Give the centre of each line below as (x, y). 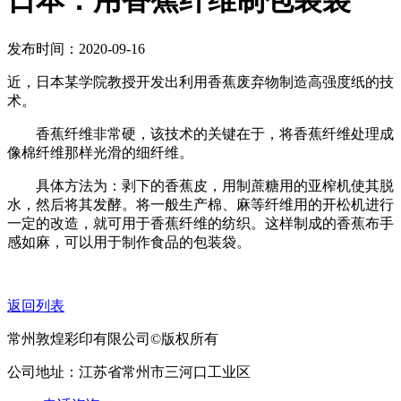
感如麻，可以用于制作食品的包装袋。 (129, 242)
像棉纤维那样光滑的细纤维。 (100, 152)
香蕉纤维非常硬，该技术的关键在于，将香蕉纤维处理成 (200, 133)
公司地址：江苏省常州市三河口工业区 (129, 371)
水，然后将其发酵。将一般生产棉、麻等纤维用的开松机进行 (200, 204)
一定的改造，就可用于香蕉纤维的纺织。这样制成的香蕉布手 (200, 223)
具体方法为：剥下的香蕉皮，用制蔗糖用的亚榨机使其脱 (200, 185)
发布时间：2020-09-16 (76, 48)
